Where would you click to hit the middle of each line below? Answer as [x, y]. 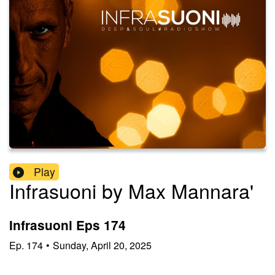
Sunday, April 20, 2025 [102, 245]
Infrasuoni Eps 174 [68, 225]
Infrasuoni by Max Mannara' [131, 191]
